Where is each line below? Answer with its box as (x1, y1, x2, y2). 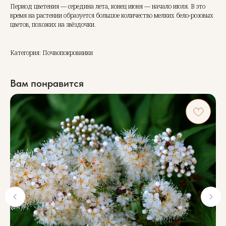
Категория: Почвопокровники (10, 48, 93, 58)
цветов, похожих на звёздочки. (10, 20, 96, 29)
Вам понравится (10, 77, 84, 90)
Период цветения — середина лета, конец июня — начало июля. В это (10, 2, 205, 11)
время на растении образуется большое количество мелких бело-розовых (10, 11, 213, 20)
